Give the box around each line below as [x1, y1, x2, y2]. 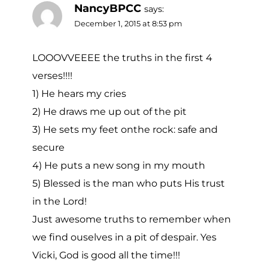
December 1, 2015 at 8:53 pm [74, 19, 182, 28]
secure [32, 141, 65, 153]
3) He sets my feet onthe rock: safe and [32, 123, 218, 135]
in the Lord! [32, 195, 87, 207]
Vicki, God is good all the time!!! [32, 249, 180, 261]
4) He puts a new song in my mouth [32, 159, 205, 171]
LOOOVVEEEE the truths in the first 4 [32, 51, 212, 63]
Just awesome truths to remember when [32, 213, 231, 225]
